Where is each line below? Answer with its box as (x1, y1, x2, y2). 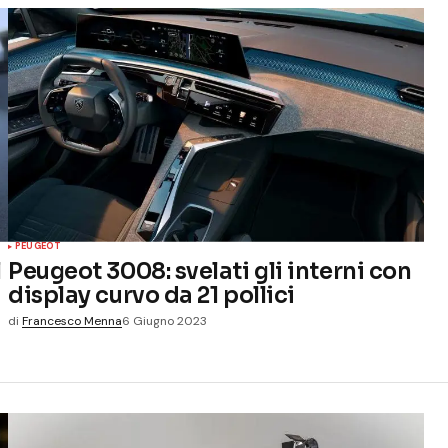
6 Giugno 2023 (122, 312, 207, 329)
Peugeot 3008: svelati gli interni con (8, 256, 412, 285)
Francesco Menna (22, 312, 122, 329)
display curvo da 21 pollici (8, 280, 295, 309)
